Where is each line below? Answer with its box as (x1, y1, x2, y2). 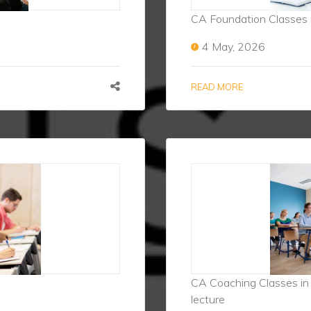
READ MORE (191, 81, 243, 92)
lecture (191, 292, 225, 306)
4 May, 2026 (202, 40, 265, 53)
